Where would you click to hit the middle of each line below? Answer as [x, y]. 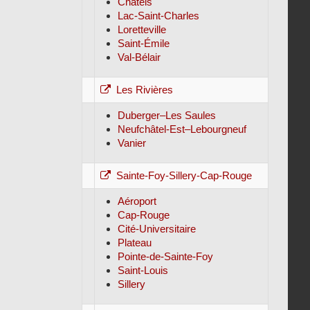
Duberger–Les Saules [166, 115]
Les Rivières [144, 90]
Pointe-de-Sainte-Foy [165, 256]
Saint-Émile [143, 43]
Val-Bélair [139, 57]
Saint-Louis [143, 270]
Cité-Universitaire [156, 229]
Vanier [131, 143]
